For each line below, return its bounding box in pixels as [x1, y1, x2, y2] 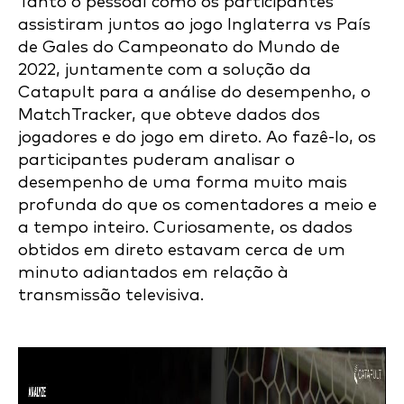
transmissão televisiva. [18, 287, 204, 304]
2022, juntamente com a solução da [18, 61, 311, 78]
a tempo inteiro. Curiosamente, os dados [18, 219, 353, 236]
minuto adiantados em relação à [18, 264, 289, 281]
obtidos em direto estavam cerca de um [18, 242, 345, 259]
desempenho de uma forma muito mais [18, 174, 347, 191]
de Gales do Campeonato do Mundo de [18, 39, 340, 56]
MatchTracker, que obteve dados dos [18, 106, 320, 124]
